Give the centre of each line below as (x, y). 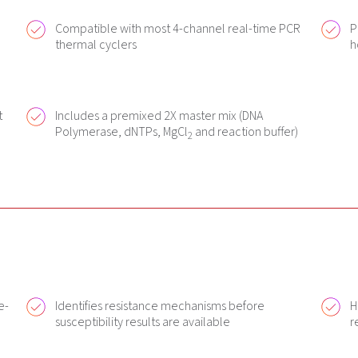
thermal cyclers (95, 45)
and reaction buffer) (245, 131)
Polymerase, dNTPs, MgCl (121, 131)
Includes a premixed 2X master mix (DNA (159, 115)
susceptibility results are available (142, 322)
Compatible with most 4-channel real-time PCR (177, 29)
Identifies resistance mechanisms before (159, 306)
